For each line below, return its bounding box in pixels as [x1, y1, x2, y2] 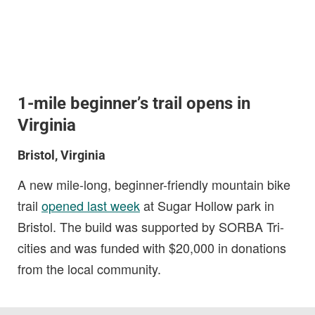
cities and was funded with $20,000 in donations [18, 238, 286, 257]
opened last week [41, 195, 140, 214]
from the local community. [18, 259, 161, 278]
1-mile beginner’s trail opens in [18, 93, 250, 113]
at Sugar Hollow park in [140, 195, 274, 214]
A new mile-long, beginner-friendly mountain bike [18, 174, 290, 193]
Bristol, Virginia [18, 147, 105, 162]
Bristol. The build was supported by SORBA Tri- [18, 217, 284, 236]
